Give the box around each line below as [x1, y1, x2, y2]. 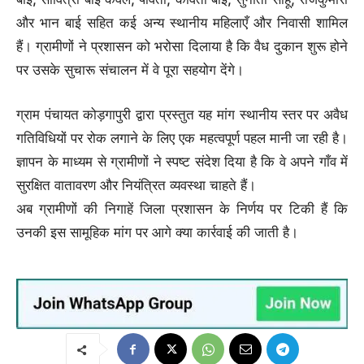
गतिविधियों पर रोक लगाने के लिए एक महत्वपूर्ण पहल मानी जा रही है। [16, 129, 348, 146]
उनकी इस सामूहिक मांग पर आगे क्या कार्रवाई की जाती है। [16, 223, 298, 240]
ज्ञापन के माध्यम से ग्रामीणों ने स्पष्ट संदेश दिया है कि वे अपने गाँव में [16, 153, 348, 170]
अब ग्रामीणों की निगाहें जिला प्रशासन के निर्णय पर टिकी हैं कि [16, 200, 348, 217]
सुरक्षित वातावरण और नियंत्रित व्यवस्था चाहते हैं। [16, 176, 256, 193]
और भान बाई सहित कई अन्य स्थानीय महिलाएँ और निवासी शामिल [16, 14, 348, 31]
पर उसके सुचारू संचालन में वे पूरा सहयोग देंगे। [16, 61, 244, 78]
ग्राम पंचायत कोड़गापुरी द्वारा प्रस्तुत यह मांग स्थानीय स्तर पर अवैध [16, 106, 348, 123]
